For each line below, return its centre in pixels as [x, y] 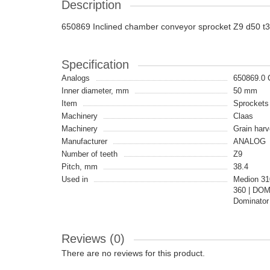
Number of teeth [89, 154]
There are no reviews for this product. [133, 253]
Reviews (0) [93, 239]
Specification [95, 64]
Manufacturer [84, 141]
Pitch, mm [80, 167]
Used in [75, 179]
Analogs [76, 78]
